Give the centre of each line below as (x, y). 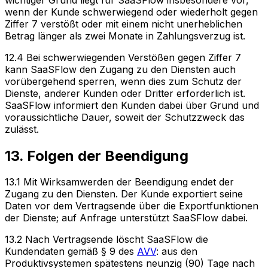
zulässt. (22, 129)
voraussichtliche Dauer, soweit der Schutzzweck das (125, 117)
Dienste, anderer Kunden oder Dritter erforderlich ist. (125, 93)
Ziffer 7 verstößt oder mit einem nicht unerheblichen (124, 24)
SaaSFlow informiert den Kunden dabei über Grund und (132, 105)
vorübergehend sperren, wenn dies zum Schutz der (123, 81)
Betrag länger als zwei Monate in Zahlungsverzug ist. (125, 36)
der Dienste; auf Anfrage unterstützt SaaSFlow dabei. (126, 218)
